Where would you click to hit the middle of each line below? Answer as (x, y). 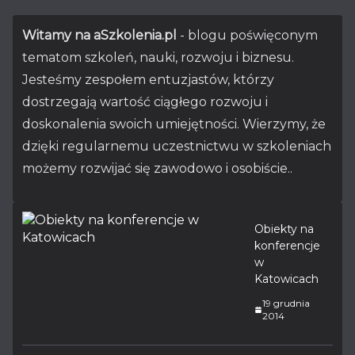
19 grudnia (286, 303)
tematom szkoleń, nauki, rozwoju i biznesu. (158, 57)
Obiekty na (284, 229)
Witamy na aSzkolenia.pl (101, 35)
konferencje (287, 246)
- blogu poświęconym (249, 35)
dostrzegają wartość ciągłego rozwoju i (145, 102)
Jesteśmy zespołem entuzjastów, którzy (148, 80)
